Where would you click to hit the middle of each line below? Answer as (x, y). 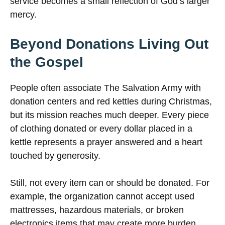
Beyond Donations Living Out (109, 44)
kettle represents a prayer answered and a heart (106, 142)
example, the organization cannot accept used (102, 197)
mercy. (23, 15)
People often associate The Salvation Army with (105, 88)
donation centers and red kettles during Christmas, (111, 102)
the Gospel (47, 62)
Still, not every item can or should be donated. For (110, 183)
